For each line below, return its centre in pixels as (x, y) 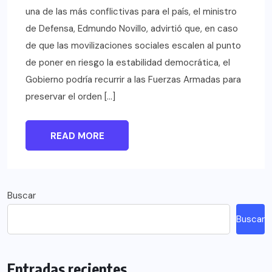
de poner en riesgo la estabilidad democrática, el (128, 62)
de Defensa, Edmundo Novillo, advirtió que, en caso (132, 28)
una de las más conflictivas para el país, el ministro (131, 11)
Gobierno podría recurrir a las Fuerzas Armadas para (133, 79)
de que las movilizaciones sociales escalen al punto (133, 45)
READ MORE (77, 136)
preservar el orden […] (70, 96)
